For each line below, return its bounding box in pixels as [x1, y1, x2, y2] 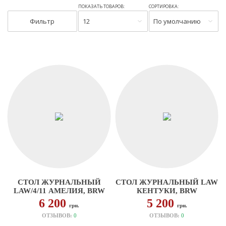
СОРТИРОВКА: [149, 3, 179, 10]
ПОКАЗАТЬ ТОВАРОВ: [78, 3, 125, 10]
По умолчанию [153, 17, 201, 26]
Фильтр [30, 17, 55, 26]
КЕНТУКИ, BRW [136, 187, 197, 195]
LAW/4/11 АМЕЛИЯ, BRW [13, 187, 105, 195]
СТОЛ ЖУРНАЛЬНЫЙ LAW [116, 178, 218, 186]
